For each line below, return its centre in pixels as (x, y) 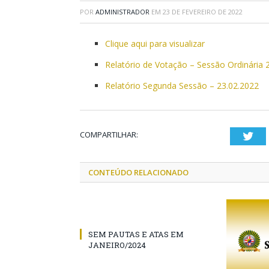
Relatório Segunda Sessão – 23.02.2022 (182, 86)
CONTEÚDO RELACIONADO (138, 172)
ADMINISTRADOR (122, 12)
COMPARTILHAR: (109, 134)
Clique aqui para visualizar (155, 44)
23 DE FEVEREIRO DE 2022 (203, 12)
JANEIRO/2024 (117, 245)
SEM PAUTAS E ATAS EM (136, 234)
